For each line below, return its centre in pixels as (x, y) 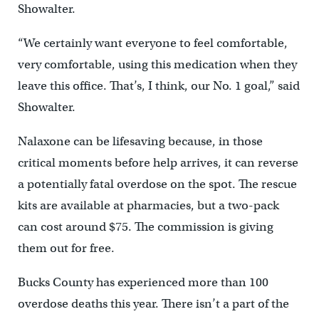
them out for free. (66, 248)
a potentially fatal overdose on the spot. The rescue (157, 184)
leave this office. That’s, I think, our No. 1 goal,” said (158, 85)
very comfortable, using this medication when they (157, 64)
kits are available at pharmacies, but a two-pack (148, 205)
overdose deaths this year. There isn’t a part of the (153, 303)
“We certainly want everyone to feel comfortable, (152, 43)
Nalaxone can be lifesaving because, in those (140, 141)
